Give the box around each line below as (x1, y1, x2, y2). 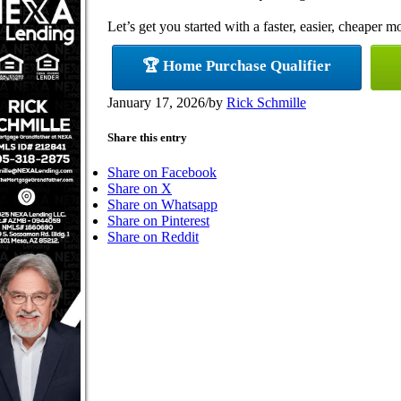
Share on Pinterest (107, 213, 209, 229)
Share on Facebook (107, 165, 217, 181)
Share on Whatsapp (107, 197, 218, 213)
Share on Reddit (107, 229, 199, 245)
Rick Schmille (226, 94, 306, 110)
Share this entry (107, 130, 187, 144)
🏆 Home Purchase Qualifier (142, 56, 331, 74)
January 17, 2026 (107, 94, 205, 110)
